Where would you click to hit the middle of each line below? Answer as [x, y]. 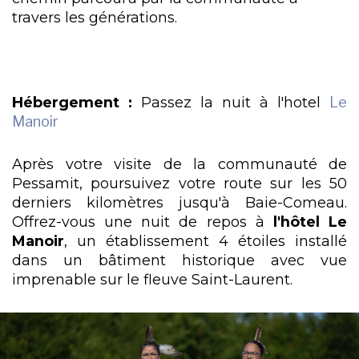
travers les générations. [95, 17]
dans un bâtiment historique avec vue [179, 260]
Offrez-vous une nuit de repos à [143, 221]
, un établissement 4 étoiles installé [206, 240]
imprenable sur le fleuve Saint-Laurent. [152, 279]
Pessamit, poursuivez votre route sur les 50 [179, 183]
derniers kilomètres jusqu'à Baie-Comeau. [179, 202]
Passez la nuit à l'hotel [231, 102]
